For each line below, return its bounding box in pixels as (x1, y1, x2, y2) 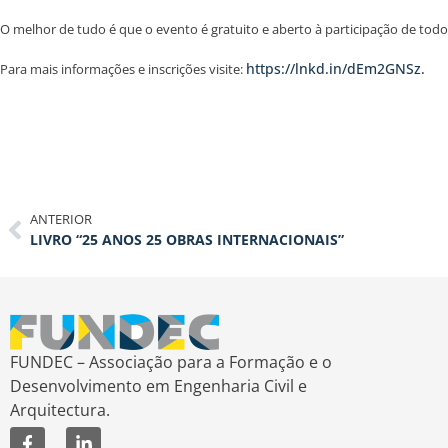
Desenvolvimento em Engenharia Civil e (10, 374, 307, 397)
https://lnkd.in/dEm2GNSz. (246, 58, 425, 78)
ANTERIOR (30, 210, 92, 229)
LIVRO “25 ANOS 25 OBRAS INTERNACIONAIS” (30, 230, 344, 250)
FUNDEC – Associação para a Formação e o (10, 350, 332, 373)
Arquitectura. (10, 398, 110, 421)
